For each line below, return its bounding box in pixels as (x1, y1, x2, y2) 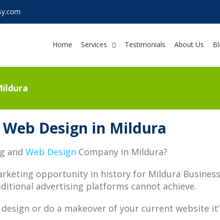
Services (81, 40, 107, 49)
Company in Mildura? (79, 146, 167, 158)
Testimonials (125, 40, 165, 49)
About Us (174, 40, 204, 49)
